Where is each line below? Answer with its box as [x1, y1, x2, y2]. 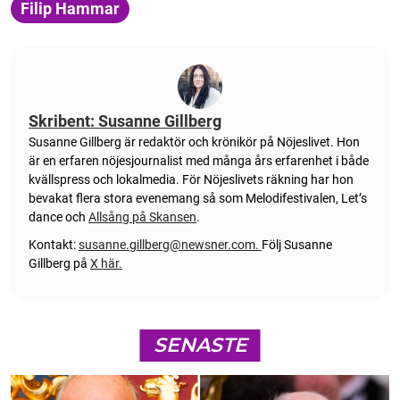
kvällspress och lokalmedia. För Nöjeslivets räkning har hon [29, 171, 354, 187]
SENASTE [153, 332, 247, 357]
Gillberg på [29, 255, 90, 271]
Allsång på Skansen [88, 209, 196, 224]
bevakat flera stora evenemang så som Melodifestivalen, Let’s [29, 190, 367, 205]
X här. [90, 255, 122, 271]
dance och [29, 209, 88, 224]
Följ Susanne [262, 237, 332, 252]
